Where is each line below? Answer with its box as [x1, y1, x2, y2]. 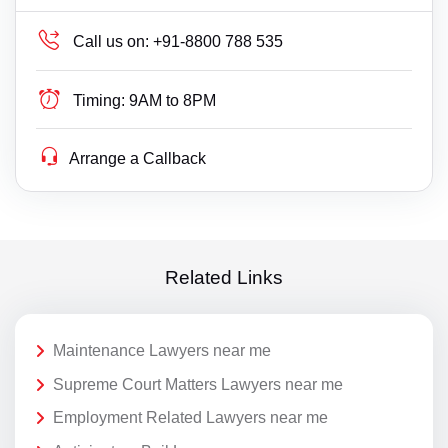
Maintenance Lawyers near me [53, 342, 271, 360]
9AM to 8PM [129, 92, 217, 110]
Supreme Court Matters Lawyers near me [53, 375, 343, 393]
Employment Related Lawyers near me [53, 409, 328, 427]
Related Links [165, 266, 283, 288]
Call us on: [73, 33, 150, 51]
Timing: [73, 92, 126, 110]
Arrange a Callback [69, 150, 207, 168]
